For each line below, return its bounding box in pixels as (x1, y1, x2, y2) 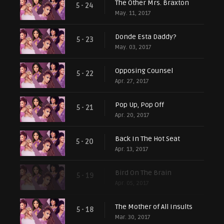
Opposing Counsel (115, 66, 173, 75)
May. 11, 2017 (115, 9, 151, 17)
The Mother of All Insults (115, 202, 192, 211)
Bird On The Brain (115, 168, 171, 177)
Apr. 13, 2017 (115, 145, 148, 153)
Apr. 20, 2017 (115, 111, 149, 119)
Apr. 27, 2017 (115, 77, 149, 85)
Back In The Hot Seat (115, 134, 180, 143)
